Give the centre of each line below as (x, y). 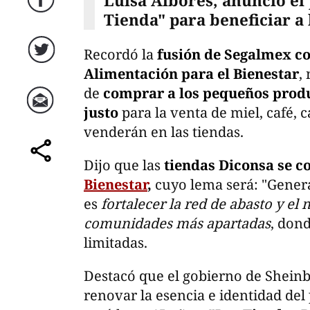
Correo (43, 113)
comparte (43, 164)
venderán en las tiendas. (164, 132)
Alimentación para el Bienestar (191, 74)
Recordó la (120, 55)
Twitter (43, 63)
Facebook (43, 12)
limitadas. (116, 243)
